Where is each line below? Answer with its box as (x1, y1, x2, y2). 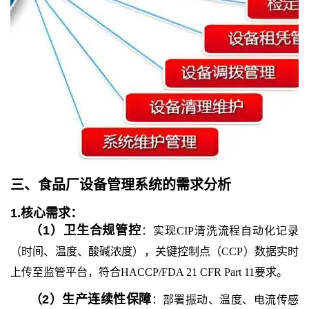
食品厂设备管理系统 (38, 177, 162, 192)
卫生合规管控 (63, 223, 142, 237)
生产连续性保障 (62, 292, 152, 306)
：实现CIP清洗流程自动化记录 (141, 225, 299, 237)
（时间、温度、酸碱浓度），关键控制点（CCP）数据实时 (10, 246, 299, 257)
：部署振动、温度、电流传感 (151, 294, 299, 306)
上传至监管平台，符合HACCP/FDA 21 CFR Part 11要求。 (10, 266, 288, 278)
